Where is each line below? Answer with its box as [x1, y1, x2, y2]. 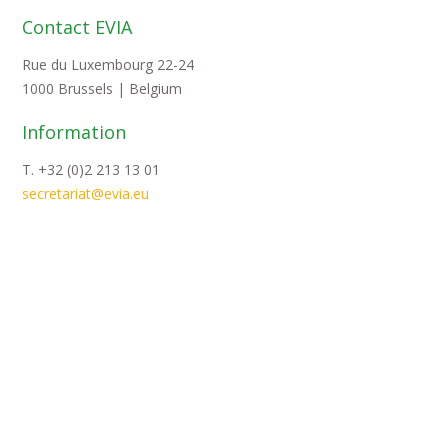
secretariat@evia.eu [22, 184, 150, 203]
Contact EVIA [22, 15, 133, 39]
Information [22, 120, 127, 144]
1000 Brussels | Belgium [22, 79, 183, 98]
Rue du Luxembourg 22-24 [22, 55, 195, 74]
